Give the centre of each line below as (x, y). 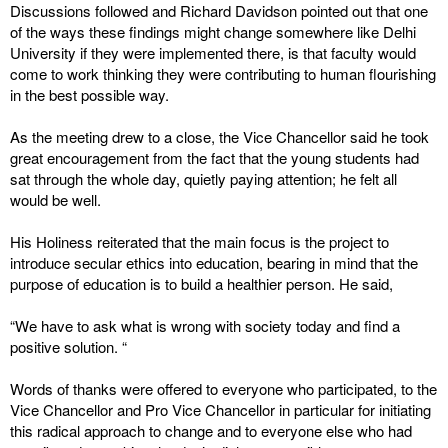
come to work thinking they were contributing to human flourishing (223, 73)
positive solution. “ (68, 346)
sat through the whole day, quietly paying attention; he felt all (203, 178)
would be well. (55, 199)
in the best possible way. (89, 94)
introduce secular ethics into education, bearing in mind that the (214, 262)
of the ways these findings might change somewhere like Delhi (213, 31)
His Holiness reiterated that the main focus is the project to (199, 241)
